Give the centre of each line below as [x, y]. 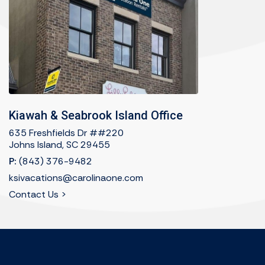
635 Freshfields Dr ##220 [66, 133]
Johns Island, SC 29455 [59, 145]
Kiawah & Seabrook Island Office [96, 116]
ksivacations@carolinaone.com [76, 178]
